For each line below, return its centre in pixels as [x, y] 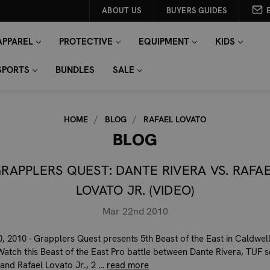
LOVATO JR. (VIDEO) [135, 190]
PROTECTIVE [86, 42]
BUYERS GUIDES [196, 11]
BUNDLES [75, 70]
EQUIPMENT [164, 42]
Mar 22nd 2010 [135, 211]
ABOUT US [122, 11]
